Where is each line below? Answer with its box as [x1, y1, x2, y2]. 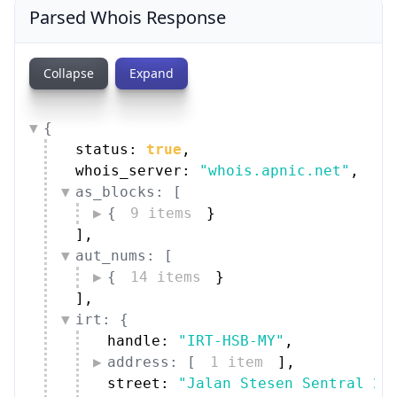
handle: [107, 331, 178, 349]
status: [75, 140, 146, 158]
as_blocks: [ [75, 183, 182, 200]
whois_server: [75, 161, 199, 179]
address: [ [107, 353, 196, 370]
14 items [130, 268, 201, 285]
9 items [130, 204, 192, 222]
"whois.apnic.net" [199, 161, 350, 179]
